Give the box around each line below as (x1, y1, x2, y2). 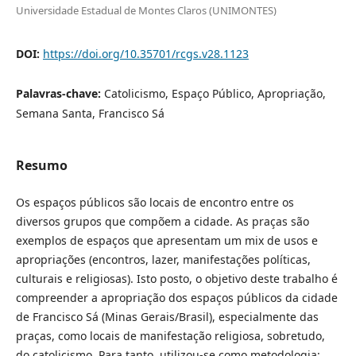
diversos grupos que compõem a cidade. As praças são (15, 213, 309, 229)
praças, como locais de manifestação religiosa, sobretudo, (15, 327, 325, 343)
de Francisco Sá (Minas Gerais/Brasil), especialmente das (15, 308, 319, 324)
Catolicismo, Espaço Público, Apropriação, (103, 85, 326, 101)
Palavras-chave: (15, 85, 104, 101)
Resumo (15, 156, 68, 174)
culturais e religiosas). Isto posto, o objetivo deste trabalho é (15, 270, 338, 286)
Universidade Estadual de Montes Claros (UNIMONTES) (15, 2, 277, 17)
